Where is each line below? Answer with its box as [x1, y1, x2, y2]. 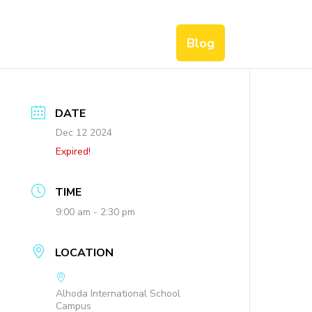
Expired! [56, 145, 91, 158]
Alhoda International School [56, 287, 181, 300]
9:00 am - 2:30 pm [56, 205, 136, 219]
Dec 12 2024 [56, 126, 113, 139]
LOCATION [55, 245, 114, 260]
